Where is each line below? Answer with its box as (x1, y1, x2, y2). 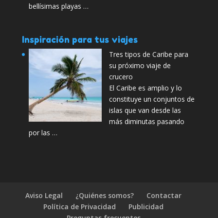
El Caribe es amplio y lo (109, 83, 182, 93)
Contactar (146, 191, 182, 200)
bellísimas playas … (28, 1, 89, 11)
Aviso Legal (25, 191, 63, 200)
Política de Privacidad (43, 202, 116, 212)
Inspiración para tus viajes (21, 34, 138, 45)
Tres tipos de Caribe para (109, 50, 188, 59)
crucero (109, 72, 133, 82)
